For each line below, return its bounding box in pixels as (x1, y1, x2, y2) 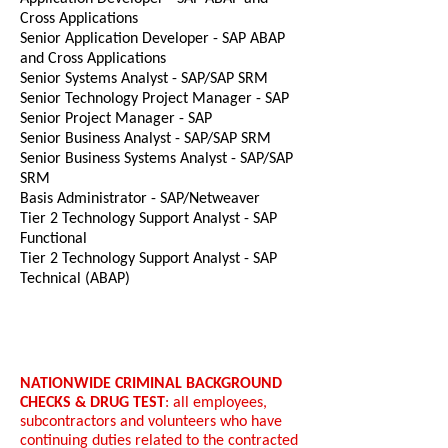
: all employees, (165, 395, 267, 411)
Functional (20, 231, 87, 247)
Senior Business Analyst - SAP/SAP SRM (20, 131, 271, 147)
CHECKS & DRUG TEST (20, 395, 165, 411)
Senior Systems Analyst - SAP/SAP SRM (20, 71, 268, 87)
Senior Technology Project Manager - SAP (20, 91, 289, 107)
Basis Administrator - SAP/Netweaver (20, 191, 260, 207)
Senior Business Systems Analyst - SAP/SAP (20, 151, 293, 167)
